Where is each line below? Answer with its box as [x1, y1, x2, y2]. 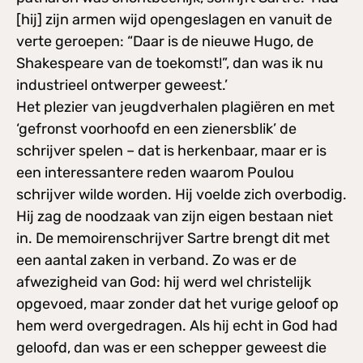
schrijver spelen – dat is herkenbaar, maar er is [16, 141, 327, 160]
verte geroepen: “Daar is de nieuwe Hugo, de [16, 32, 314, 50]
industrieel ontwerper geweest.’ [16, 75, 228, 94]
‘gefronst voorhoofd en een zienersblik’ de [16, 119, 297, 138]
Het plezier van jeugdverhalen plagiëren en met [16, 97, 335, 116]
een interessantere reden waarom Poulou [16, 163, 294, 181]
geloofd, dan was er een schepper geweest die [16, 338, 327, 357]
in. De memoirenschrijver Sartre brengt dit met [16, 228, 330, 247]
